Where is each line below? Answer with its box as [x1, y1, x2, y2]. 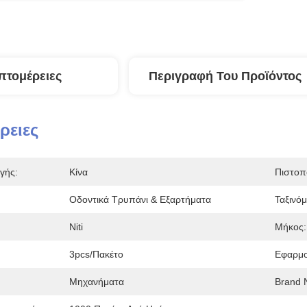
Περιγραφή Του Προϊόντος [148, 69, 302, 83]
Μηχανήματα [69, 276, 124, 287]
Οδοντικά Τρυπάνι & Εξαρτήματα [69, 194, 211, 205]
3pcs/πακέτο [69, 249, 123, 260]
